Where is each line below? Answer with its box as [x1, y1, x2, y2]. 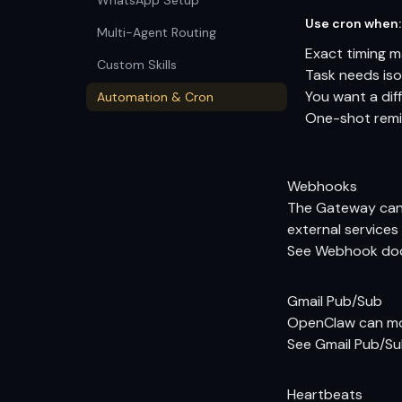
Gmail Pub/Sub [287, 292, 382, 310]
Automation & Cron [97, 89, 214, 105]
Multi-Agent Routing [97, 24, 216, 40]
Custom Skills [97, 57, 177, 73]
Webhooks [287, 177, 357, 196]
